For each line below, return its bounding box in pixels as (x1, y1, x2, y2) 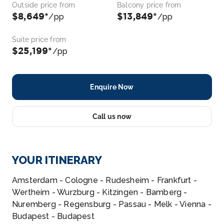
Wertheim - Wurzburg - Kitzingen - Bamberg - (12, 187, 187, 197)
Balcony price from (117, 1, 181, 9)
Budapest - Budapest (12, 211, 94, 221)
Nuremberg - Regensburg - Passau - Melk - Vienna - (12, 199, 211, 209)
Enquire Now (90, 83, 134, 91)
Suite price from (12, 35, 66, 43)
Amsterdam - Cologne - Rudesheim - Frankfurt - (12, 175, 197, 185)
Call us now (92, 112, 132, 120)
